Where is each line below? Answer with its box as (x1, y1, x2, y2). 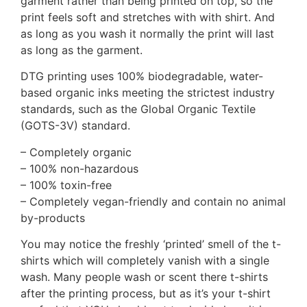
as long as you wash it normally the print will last (21, 26, 274, 40)
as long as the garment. (21, 42, 143, 57)
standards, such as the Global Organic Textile (21, 102, 256, 116)
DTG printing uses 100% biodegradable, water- (21, 69, 263, 84)
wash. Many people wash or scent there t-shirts (21, 269, 268, 284)
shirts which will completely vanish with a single (21, 253, 269, 267)
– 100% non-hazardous (21, 161, 138, 175)
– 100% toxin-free (21, 177, 112, 192)
